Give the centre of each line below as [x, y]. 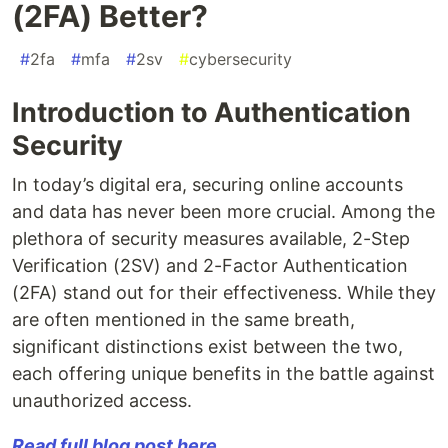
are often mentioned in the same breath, [183, 320]
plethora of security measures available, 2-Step [211, 239]
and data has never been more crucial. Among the [223, 212]
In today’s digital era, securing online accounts [207, 185]
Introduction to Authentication [211, 113]
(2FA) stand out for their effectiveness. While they [224, 293]
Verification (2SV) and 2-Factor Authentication [210, 266]
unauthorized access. [102, 401]
